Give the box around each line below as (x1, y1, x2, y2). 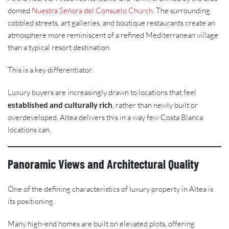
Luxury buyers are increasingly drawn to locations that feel (8, 87, 196, 97)
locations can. (8, 124, 51, 134)
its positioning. (8, 196, 55, 206)
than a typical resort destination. (8, 42, 111, 52)
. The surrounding (153, 5, 210, 15)
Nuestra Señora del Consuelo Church (32, 5, 153, 15)
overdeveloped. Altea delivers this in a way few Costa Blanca (8, 112, 203, 122)
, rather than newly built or (112, 100, 198, 110)
